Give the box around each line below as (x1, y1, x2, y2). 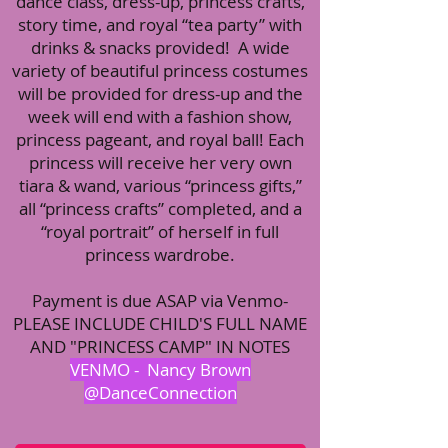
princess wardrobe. (85, 243, 235, 266)
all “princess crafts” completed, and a (18, 197, 302, 220)
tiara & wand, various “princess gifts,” (18, 174, 302, 197)
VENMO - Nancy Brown (69, 358, 251, 381)
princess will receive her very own (28, 151, 292, 174)
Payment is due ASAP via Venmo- (32, 289, 288, 312)
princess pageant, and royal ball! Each (16, 128, 304, 151)
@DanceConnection (83, 381, 237, 404)
